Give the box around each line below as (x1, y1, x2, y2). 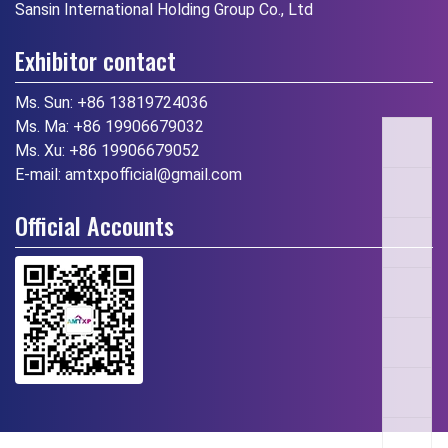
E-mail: (15, 164, 65, 184)
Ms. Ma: (15, 116, 73, 136)
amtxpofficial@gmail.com (65, 164, 242, 184)
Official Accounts (15, 206, 174, 243)
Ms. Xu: (15, 140, 69, 160)
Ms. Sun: (15, 92, 77, 112)
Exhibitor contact (15, 41, 176, 78)
